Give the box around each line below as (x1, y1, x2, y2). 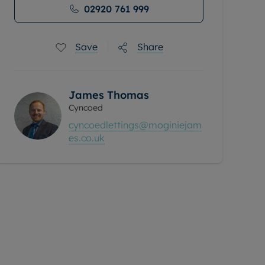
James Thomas (69, 88, 149, 102)
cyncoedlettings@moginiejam (69, 119, 202, 131)
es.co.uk (69, 132, 105, 144)
